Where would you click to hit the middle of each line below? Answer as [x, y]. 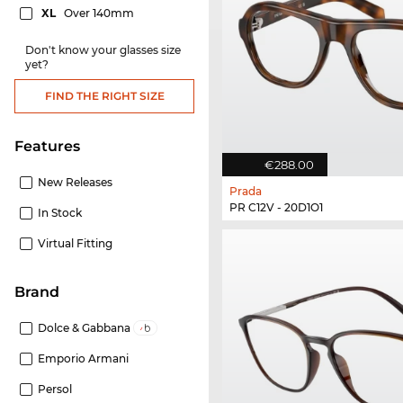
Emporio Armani [83, 359]
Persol [55, 390]
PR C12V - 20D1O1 [276, 208]
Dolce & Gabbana [85, 328]
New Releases [75, 183]
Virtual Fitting [75, 244]
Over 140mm [100, 13]
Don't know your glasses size [103, 50]
